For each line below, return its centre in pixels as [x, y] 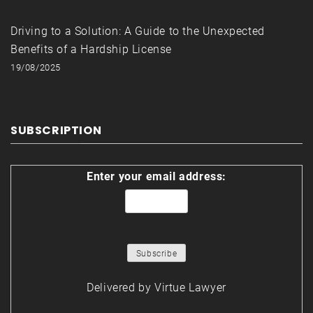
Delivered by [121, 287]
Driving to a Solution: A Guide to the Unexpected [138, 31]
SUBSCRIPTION [56, 130]
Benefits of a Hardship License [92, 49]
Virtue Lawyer [190, 287]
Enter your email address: [156, 176]
